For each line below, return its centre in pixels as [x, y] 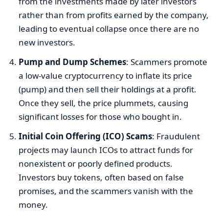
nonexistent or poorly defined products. [96, 163]
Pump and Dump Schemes [73, 62]
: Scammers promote [167, 62]
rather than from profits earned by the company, [114, 15]
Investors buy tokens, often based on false [101, 177]
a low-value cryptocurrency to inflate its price [106, 75]
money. [33, 204]
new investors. [47, 42]
